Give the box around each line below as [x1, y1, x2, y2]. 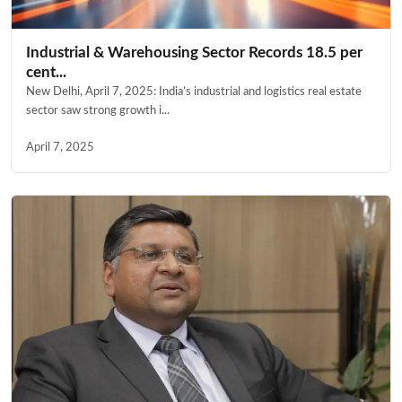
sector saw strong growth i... [26, 105, 170, 117]
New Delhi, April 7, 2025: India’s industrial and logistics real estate [26, 86, 362, 98]
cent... [26, 65, 66, 81]
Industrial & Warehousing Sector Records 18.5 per [26, 45, 363, 61]
